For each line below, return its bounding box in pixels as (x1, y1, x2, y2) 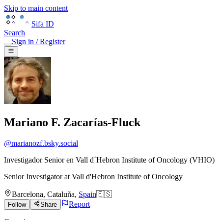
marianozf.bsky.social (11, 139, 78, 148)
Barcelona (12, 190, 43, 199)
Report (69, 200, 90, 209)
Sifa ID (31, 20, 54, 28)
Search (4, 28, 25, 37)
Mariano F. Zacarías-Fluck (4, 116, 140, 129)
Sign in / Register (12, 37, 65, 46)
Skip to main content (4, 4, 68, 12)
